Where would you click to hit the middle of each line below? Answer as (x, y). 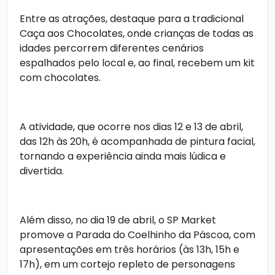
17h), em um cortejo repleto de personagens (127, 264)
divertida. (42, 171)
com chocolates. (60, 77)
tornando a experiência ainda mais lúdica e (123, 156)
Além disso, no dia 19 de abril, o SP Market (118, 220)
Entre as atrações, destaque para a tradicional (132, 18)
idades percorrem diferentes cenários (112, 48)
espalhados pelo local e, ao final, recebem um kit (137, 63)
